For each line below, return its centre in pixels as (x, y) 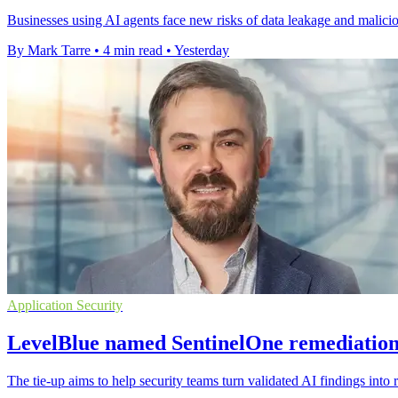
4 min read (133, 51)
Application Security (65, 306)
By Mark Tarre (49, 51)
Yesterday (202, 51)
